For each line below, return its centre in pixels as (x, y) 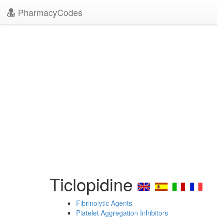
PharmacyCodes (49, 12)
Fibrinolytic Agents (104, 203)
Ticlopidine (93, 184)
